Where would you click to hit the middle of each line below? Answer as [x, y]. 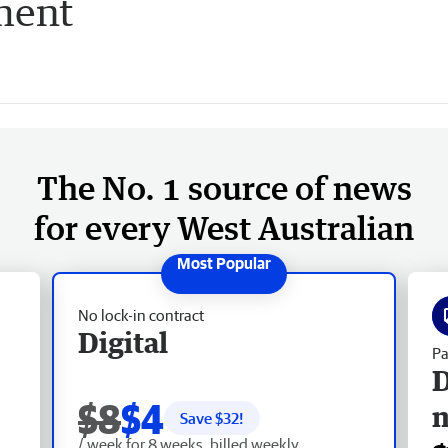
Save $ [201, 417]
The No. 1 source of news [224, 187]
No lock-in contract [141, 314]
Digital [123, 341]
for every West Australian [224, 227]
